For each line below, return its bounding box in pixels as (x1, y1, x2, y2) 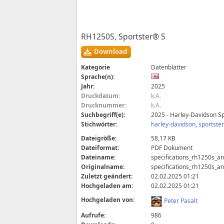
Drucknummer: (81, 101, 126, 109)
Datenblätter (151, 63, 187, 71)
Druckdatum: (81, 91, 120, 100)
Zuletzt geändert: (81, 172, 133, 180)
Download (94, 47, 127, 56)
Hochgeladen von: (81, 195, 135, 204)
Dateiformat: (81, 143, 119, 152)
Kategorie (81, 63, 110, 71)
